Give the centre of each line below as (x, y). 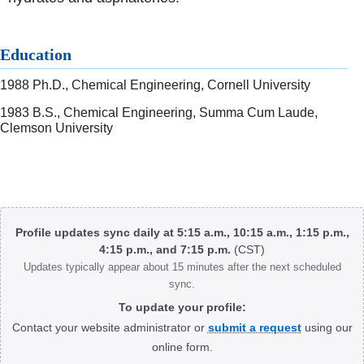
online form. (182, 347)
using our (327, 328)
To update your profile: (182, 308)
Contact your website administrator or (110, 328)
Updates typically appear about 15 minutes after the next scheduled (182, 267)
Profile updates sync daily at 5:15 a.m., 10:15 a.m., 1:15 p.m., (182, 233)
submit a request (254, 328)
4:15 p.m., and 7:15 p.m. (167, 250)
